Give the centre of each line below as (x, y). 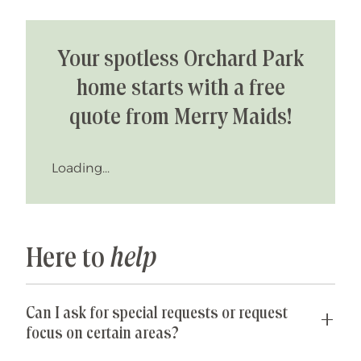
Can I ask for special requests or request (157, 314)
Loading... (81, 168)
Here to (68, 259)
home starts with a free (180, 89)
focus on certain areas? (102, 334)
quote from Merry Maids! (180, 118)
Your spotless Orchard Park (180, 60)
